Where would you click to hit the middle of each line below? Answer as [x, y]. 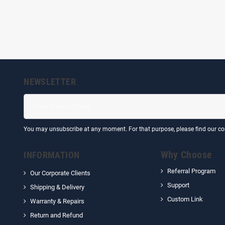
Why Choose [186, 155]
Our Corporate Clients [61, 173]
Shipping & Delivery [58, 187]
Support [178, 185]
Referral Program [191, 171]
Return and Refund [57, 215]
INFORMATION [52, 155]
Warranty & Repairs [58, 201]
